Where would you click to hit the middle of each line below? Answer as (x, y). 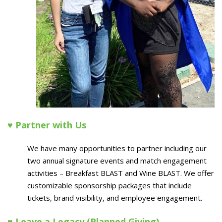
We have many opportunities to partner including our (117, 148)
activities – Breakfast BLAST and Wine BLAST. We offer (121, 173)
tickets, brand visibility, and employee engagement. (115, 198)
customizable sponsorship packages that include (110, 185)
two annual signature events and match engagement (117, 161)
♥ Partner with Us (47, 125)
